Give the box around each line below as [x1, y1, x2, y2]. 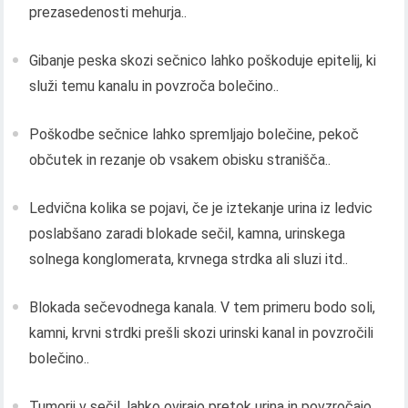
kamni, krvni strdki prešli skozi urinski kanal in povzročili [29, 324, 374, 342]
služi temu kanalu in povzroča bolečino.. [29, 77, 280, 96]
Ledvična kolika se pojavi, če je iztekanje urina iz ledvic [29, 199, 373, 218]
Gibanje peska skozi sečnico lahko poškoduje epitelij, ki [29, 52, 377, 70]
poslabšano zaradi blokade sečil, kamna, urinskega [29, 225, 346, 243]
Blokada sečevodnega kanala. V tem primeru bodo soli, [29, 299, 376, 317]
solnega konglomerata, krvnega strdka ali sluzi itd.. [29, 250, 349, 269]
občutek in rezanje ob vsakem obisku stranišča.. [29, 151, 331, 169]
